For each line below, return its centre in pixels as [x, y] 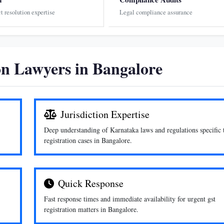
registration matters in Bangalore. [91, 209]
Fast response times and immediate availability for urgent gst [130, 199]
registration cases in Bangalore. [88, 140]
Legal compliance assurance [156, 12]
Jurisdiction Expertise [105, 114]
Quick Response [91, 183]
